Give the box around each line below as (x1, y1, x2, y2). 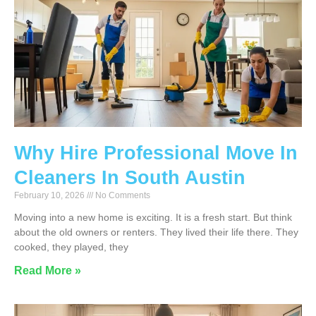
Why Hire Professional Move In (14, 142, 298, 164)
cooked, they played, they (14, 241, 128, 253)
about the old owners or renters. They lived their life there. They (14, 226, 298, 238)
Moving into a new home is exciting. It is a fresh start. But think (14, 212, 292, 224)
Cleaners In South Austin (14, 167, 245, 189)
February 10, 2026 (14, 190, 87, 201)
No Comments (93, 190, 150, 201)
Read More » (14, 265, 81, 277)
